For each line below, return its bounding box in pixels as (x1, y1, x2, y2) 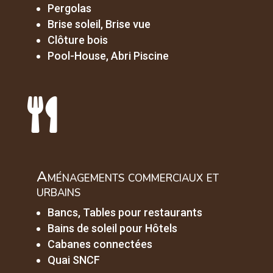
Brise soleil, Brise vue (47, 18, 151, 31)
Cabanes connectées (47, 238, 152, 251)
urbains (36, 182, 80, 202)
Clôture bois (47, 34, 108, 47)
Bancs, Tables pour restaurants (47, 206, 202, 219)
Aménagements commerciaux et (36, 167, 219, 187)
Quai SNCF (47, 253, 100, 267)
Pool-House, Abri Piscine (47, 49, 169, 63)
